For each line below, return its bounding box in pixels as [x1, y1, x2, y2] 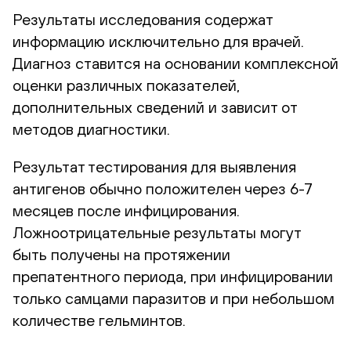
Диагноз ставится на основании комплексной [13, 53, 338, 72]
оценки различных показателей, [13, 75, 240, 94]
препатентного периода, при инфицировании [13, 266, 333, 285]
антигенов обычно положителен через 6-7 [13, 179, 313, 197]
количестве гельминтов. [13, 310, 186, 329]
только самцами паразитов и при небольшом [13, 288, 335, 307]
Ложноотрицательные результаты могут [13, 223, 301, 241]
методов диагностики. [13, 119, 170, 138]
